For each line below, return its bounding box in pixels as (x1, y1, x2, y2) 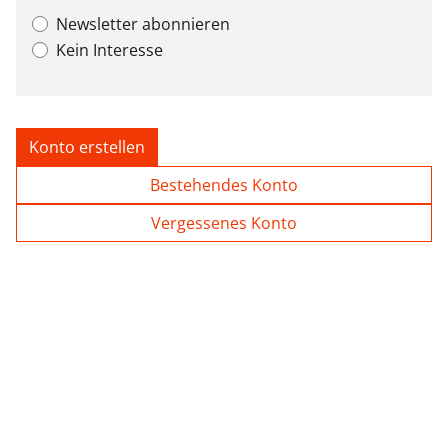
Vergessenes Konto (151, 212, 297, 234)
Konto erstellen (29, 136, 145, 158)
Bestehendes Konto (150, 174, 298, 196)
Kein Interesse (56, 39, 163, 61)
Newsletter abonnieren (56, 13, 230, 35)
